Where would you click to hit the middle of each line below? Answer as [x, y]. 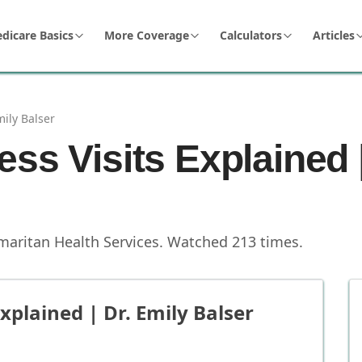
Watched [198, 242]
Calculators [251, 35]
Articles [334, 35]
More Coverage [147, 35]
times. [280, 242]
